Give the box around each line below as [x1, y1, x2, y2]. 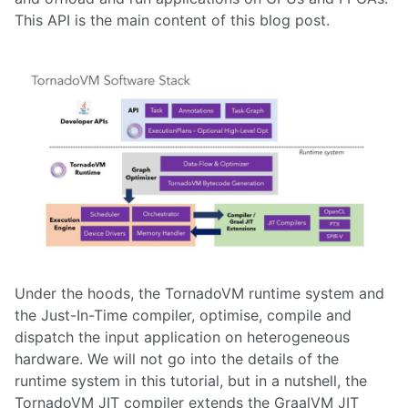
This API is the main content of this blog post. [15, 11, 330, 30]
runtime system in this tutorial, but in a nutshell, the [15, 371, 367, 390]
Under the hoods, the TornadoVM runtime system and [15, 283, 384, 302]
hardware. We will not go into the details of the [15, 349, 339, 368]
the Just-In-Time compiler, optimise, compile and [15, 305, 352, 324]
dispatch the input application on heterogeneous [15, 327, 350, 346]
